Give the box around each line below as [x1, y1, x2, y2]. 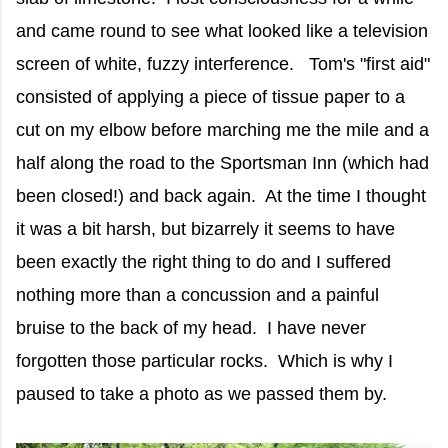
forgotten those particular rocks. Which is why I [16, 351, 393, 372]
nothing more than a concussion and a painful [16, 285, 379, 306]
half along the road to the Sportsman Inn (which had [16, 153, 429, 174]
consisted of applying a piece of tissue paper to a [16, 87, 405, 108]
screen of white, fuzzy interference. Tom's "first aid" [16, 54, 430, 75]
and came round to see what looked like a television [16, 21, 428, 42]
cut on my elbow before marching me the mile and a [16, 120, 429, 141]
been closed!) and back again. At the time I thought [16, 186, 426, 207]
